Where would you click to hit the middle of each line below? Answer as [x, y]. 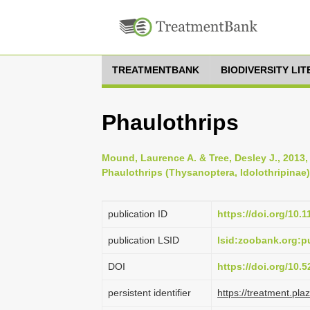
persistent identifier [149, 293]
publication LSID [144, 240]
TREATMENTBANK [156, 70]
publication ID [138, 214]
